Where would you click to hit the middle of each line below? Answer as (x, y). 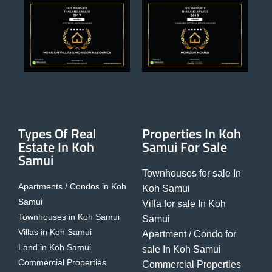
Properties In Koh (192, 134)
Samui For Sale (185, 147)
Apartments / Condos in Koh (72, 187)
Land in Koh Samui (55, 247)
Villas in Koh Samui (55, 232)
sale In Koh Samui (182, 250)
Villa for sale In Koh (184, 204)
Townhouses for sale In (192, 174)
